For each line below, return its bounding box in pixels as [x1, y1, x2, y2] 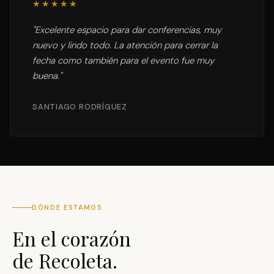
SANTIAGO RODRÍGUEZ [32, 102, 128, 112]
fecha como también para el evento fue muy [32, 54, 214, 67]
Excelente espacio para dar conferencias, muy [35, 24, 221, 36]
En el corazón [12, 225, 131, 251]
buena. [32, 70, 59, 82]
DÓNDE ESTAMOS [32, 203, 103, 212]
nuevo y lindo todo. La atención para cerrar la [32, 39, 218, 51]
